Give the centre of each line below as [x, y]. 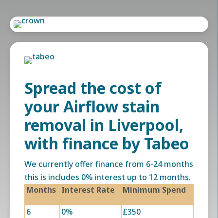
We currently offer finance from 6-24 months [109, 164]
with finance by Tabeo [107, 143]
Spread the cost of [93, 88]
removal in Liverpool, [104, 125]
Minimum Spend [154, 190]
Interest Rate [88, 190]
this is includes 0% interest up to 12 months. [108, 177]
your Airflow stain [92, 106]
